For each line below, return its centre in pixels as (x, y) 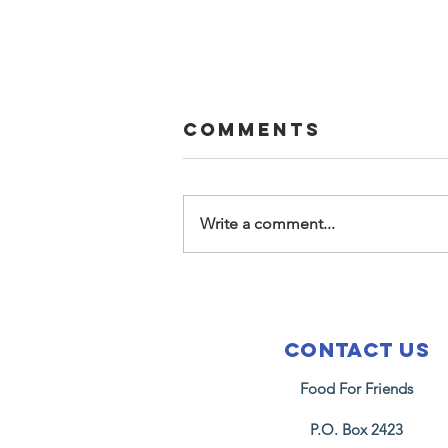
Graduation (296, 360)
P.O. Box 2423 (356, 429)
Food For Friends (356, 388)
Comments (252, 129)
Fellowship (294, 310)
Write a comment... (267, 223)
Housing (269, 335)
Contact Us (357, 349)
